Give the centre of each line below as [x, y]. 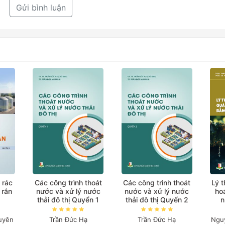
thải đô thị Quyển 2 [157, 199]
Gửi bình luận [41, 8]
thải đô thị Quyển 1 [68, 199]
